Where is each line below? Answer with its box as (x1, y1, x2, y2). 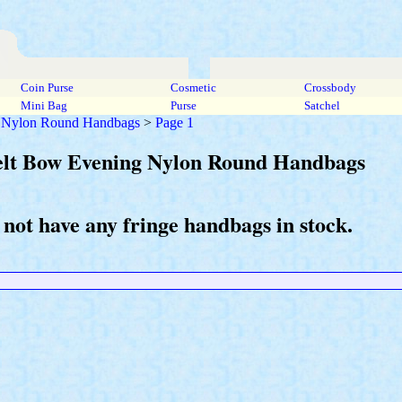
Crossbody (301, 81, 359, 94)
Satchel (301, 99, 343, 112)
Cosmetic (168, 81, 219, 94)
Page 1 (155, 115, 194, 130)
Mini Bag (18, 99, 70, 112)
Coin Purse (18, 81, 76, 94)
